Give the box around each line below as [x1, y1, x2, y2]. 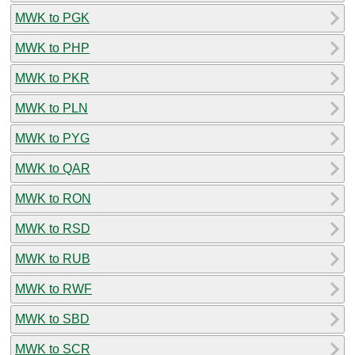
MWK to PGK [15, 10, 90, 25]
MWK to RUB [15, 251, 90, 265]
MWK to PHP [15, 40, 90, 55]
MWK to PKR [15, 71, 90, 85]
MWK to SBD [15, 311, 90, 326]
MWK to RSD [15, 221, 90, 235]
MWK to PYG [15, 131, 90, 145]
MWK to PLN [15, 101, 88, 115]
